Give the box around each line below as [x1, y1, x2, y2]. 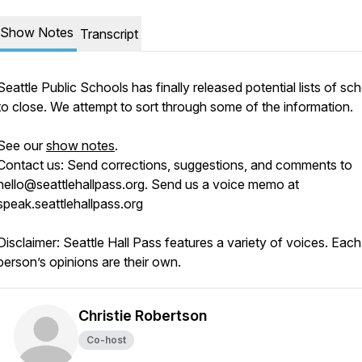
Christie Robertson [78, 307, 207, 324]
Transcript [80, 26, 138, 42]
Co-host [86, 334, 126, 346]
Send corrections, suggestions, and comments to [67, 157, 352, 173]
